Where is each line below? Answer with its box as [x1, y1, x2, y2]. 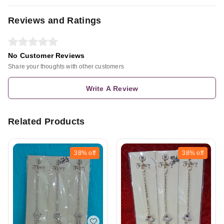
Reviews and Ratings [8, 15, 101, 25]
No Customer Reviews [8, 51, 85, 59]
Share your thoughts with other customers [8, 62, 124, 70]
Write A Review [85, 84, 138, 92]
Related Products [8, 116, 85, 126]
